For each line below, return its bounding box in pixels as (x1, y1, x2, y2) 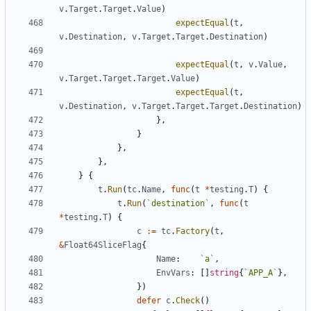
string (210, 268, 239, 278)
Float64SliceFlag (64, 240, 142, 251)
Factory (176, 226, 210, 237)
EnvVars (156, 268, 190, 278)
